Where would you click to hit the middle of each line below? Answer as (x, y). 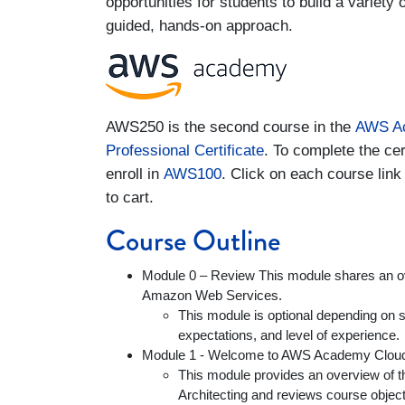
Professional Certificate (185, 151)
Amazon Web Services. (212, 295)
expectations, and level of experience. (289, 335)
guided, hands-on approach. (199, 26)
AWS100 (193, 174)
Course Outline (193, 241)
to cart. (130, 198)
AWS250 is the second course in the (231, 127)
